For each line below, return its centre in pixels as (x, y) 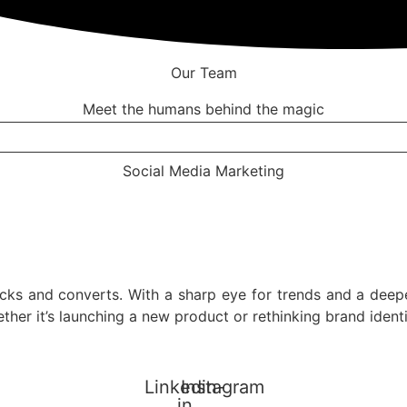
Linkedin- (185, 387)
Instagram (222, 387)
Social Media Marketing (203, 170)
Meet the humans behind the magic (203, 109)
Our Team (203, 73)
